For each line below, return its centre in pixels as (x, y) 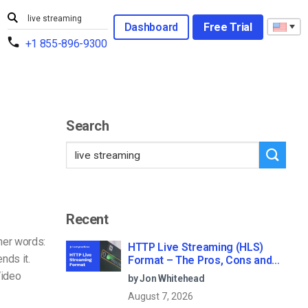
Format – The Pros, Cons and (200, 260)
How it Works (161, 273)
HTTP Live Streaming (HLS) (196, 247)
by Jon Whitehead (166, 278)
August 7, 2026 (161, 296)
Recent (87, 219)
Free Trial (228, 27)
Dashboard (151, 27)
